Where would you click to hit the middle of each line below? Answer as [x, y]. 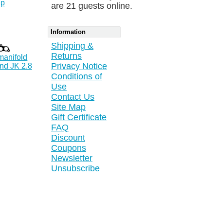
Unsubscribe [76, 169]
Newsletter [72, 158]
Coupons [69, 148]
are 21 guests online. [92, 6]
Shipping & [73, 46]
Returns [67, 56]
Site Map [69, 107]
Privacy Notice [79, 66]
